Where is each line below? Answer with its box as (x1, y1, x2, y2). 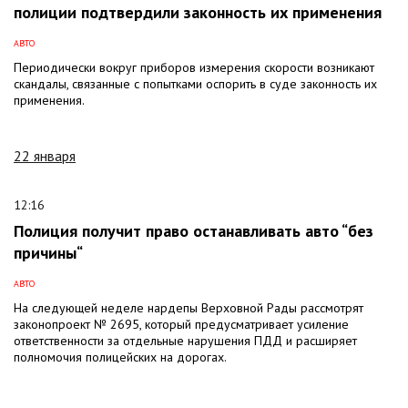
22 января (14, 146, 76, 165)
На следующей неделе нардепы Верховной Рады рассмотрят (14, 299, 363, 316)
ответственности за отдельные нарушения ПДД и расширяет (14, 331, 357, 349)
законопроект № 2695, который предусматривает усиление (14, 315, 349, 332)
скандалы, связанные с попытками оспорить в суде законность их (14, 75, 377, 92)
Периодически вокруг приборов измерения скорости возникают (14, 58, 374, 76)
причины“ (14, 241, 83, 263)
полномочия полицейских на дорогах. (14, 348, 227, 365)
